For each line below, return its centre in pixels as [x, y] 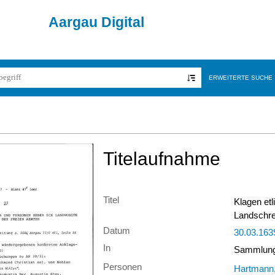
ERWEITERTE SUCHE [240, 78]
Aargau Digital [96, 22]
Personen [122, 267]
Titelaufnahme [162, 158]
